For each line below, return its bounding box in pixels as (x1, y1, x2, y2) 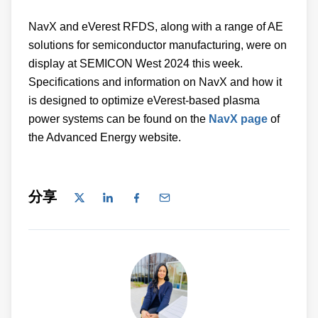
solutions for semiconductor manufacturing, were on (28, 39, 287, 52)
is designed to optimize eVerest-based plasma (28, 94, 260, 107)
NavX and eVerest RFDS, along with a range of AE (28, 21, 283, 33)
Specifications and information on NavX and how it (28, 76, 282, 89)
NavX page (209, 113, 268, 126)
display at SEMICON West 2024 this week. (28, 57, 243, 70)
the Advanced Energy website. (28, 131, 181, 144)
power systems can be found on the (28, 113, 209, 126)
